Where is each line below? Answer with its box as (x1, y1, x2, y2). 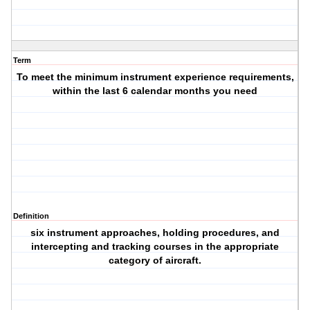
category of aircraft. (109, 255, 202, 266)
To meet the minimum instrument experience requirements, (16, 71, 294, 83)
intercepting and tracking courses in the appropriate (31, 241, 280, 253)
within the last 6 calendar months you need (53, 85, 258, 97)
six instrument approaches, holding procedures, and (30, 227, 280, 239)
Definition (13, 212, 49, 221)
